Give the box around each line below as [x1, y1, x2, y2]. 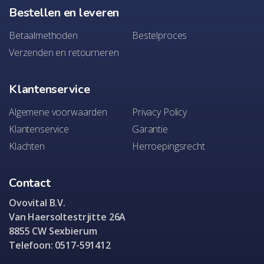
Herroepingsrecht [132, 140, 205, 153]
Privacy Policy [132, 105, 187, 118]
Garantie [132, 123, 168, 136]
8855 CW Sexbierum [9, 225, 97, 237]
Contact [9, 175, 51, 191]
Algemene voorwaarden [9, 105, 107, 118]
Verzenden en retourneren [9, 46, 119, 59]
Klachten [9, 140, 45, 153]
